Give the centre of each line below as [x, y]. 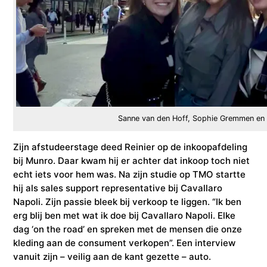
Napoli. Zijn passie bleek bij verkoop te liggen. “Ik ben [128, 201]
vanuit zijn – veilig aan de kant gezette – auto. [112, 256]
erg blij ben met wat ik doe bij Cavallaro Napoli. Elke [125, 215]
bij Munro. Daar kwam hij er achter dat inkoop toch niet [132, 160]
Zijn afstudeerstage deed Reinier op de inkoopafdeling [131, 147]
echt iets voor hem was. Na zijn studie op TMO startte [130, 174]
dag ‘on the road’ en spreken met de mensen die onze [128, 229]
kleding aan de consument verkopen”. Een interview [125, 243]
